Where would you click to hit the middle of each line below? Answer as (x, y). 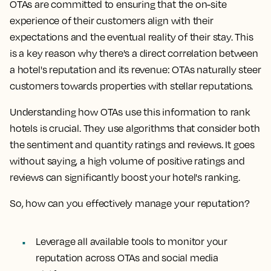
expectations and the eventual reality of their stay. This (132, 37)
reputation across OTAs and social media (127, 258)
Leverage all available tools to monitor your (132, 241)
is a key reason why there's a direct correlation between (134, 53)
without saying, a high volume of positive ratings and (127, 161)
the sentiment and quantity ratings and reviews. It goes (132, 145)
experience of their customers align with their (112, 21)
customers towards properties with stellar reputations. (132, 86)
